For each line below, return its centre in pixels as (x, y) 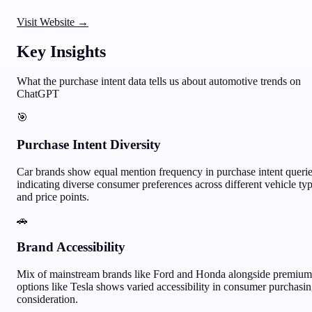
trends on (279, 81)
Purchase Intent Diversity (89, 144)
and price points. (53, 196)
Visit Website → (53, 22)
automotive (233, 81)
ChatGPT (38, 94)
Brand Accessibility (71, 247)
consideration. (47, 299)
